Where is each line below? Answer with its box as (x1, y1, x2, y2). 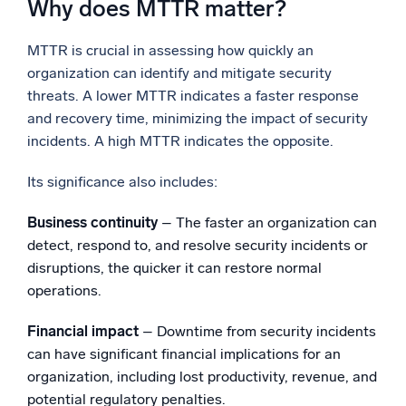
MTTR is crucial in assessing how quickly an (27, 42, 314, 60)
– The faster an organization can (158, 214, 377, 232)
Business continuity (27, 214, 158, 232)
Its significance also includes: (27, 173, 217, 191)
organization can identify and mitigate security (27, 64, 332, 82)
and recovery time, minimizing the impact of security (27, 110, 368, 128)
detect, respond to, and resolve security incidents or (27, 237, 368, 255)
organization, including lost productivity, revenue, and (27, 368, 377, 386)
